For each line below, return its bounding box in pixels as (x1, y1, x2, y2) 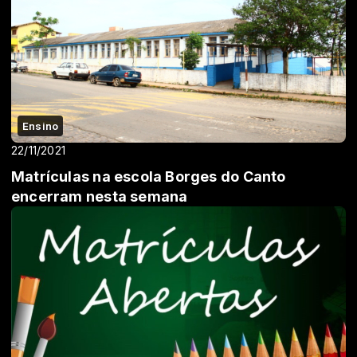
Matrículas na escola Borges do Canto (11, 168, 286, 185)
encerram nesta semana (11, 188, 188, 205)
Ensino (22, 120, 59, 132)
